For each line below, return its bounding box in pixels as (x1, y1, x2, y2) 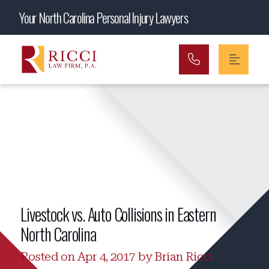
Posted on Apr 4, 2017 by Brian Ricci (20, 249, 213, 264)
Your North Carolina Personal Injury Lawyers (19, 8, 188, 27)
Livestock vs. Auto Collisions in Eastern (20, 202, 216, 226)
